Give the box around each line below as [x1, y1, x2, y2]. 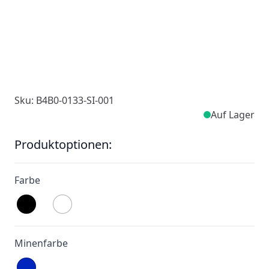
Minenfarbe [14, 237, 68, 250]
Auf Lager [211, 108, 255, 121]
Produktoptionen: [14, 136, 112, 153]
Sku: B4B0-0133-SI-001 [14, 94, 114, 107]
